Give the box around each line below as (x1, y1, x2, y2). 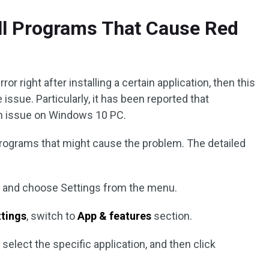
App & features (77, 210, 152, 222)
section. (151, 210, 193, 222)
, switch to (26, 210, 78, 222)
